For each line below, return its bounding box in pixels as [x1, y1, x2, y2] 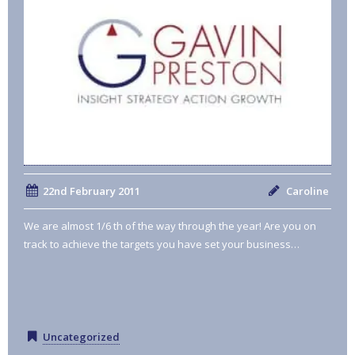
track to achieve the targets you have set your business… [24, 236, 300, 251]
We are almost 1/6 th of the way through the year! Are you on [24, 218, 316, 233]
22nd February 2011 [42, 183, 140, 198]
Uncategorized [42, 329, 120, 344]
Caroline [284, 183, 329, 198]
